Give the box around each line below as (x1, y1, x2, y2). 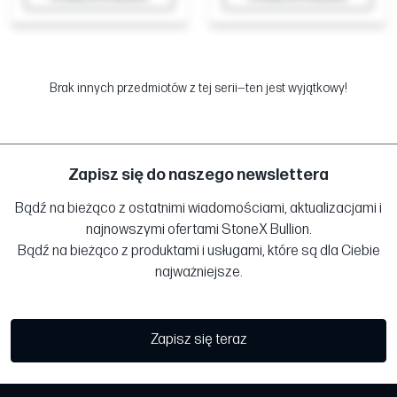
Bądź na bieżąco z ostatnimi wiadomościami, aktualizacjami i (15, 200, 382, 218)
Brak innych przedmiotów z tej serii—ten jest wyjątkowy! (50, 81, 347, 97)
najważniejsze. (154, 264, 243, 282)
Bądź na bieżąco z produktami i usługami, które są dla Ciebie (17, 243, 380, 261)
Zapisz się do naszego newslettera (68, 166, 329, 185)
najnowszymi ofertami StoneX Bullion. (85, 222, 312, 239)
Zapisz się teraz (150, 331, 247, 349)
